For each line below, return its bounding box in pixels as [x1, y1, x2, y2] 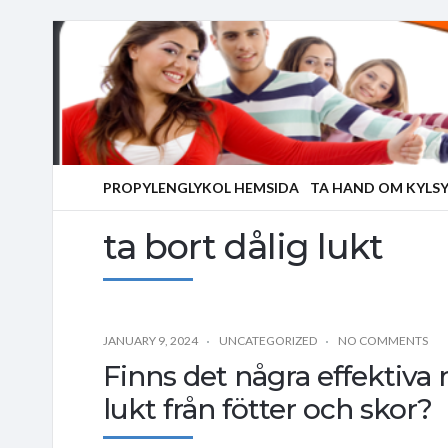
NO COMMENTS [338, 332, 428, 348]
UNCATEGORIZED [219, 332, 317, 348]
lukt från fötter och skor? [103, 391, 432, 426]
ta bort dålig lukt [103, 224, 383, 268]
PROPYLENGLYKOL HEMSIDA [103, 179, 299, 196]
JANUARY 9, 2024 [103, 332, 198, 348]
